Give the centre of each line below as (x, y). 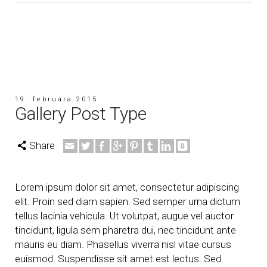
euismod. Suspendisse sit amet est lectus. (109, 259)
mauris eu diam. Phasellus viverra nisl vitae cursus (123, 244)
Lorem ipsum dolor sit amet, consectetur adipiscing (127, 187)
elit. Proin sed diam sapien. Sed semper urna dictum (128, 201)
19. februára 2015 (56, 99)
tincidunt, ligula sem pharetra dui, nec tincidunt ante (125, 230)
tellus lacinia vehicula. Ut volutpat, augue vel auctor (124, 216)
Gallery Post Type (81, 114)
